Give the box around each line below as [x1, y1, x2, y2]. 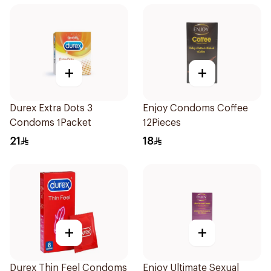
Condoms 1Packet [10, 118, 91, 128]
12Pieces [143, 118, 181, 128]
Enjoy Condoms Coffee [143, 103, 248, 113]
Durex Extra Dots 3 [10, 103, 87, 113]
